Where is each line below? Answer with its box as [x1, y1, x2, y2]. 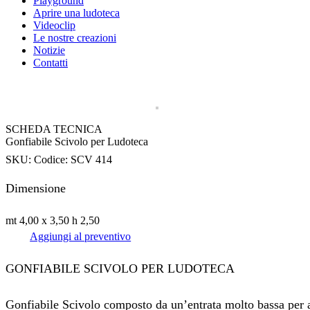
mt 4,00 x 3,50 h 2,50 [6, 215, 100, 227]
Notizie [33, 44, 65, 57]
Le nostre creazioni [33, 32, 116, 44]
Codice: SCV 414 [34, 154, 112, 166]
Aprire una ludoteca [33, 7, 120, 19]
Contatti [33, 57, 68, 69]
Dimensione [6, 181, 66, 196]
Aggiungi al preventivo [30, 230, 131, 243]
